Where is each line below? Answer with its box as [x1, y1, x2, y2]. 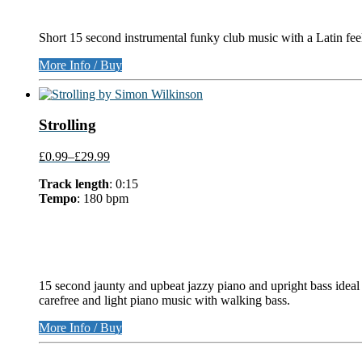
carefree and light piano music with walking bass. [39, 293, 290, 308]
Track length [39, 177, 109, 192]
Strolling [39, 116, 96, 134]
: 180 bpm [77, 192, 128, 206]
